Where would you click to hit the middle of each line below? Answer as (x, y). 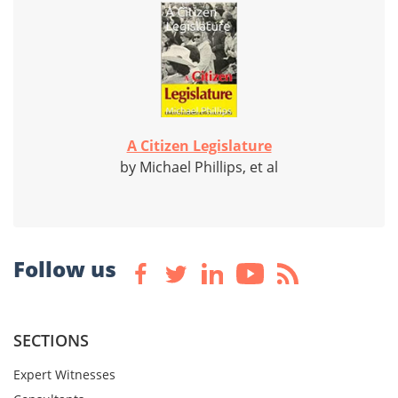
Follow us (65, 269)
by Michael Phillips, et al (199, 167)
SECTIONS (51, 341)
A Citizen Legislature (199, 146)
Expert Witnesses (64, 375)
